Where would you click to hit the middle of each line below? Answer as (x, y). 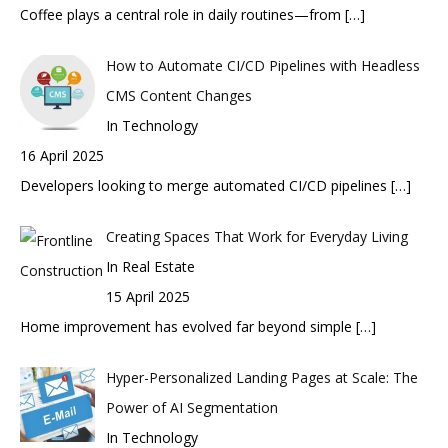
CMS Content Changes (178, 95)
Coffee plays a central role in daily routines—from (182, 14)
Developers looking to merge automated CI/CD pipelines (205, 185)
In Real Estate (150, 266)
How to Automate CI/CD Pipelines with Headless (262, 65)
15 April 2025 (147, 296)
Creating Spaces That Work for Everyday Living (256, 236)
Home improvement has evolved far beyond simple (188, 326)
